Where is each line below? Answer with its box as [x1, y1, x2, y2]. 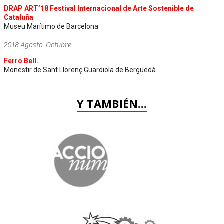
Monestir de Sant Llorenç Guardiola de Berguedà [4, 65, 156, 74]
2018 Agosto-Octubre [4, 40, 71, 49]
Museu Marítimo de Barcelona [4, 22, 98, 30]
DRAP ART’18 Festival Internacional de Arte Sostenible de [4, 4, 194, 12]
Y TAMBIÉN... [77, 95, 147, 111]
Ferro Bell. [4, 56, 38, 65]
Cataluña [4, 13, 33, 21]
